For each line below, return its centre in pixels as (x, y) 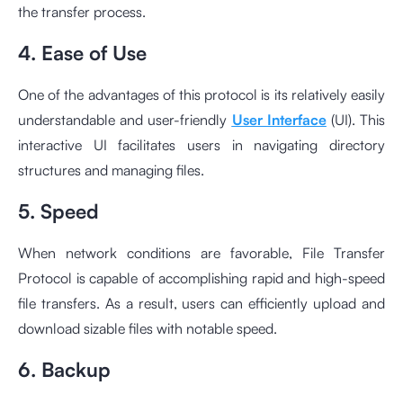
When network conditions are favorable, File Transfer (201, 253)
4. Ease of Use (82, 53)
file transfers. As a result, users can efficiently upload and (201, 304)
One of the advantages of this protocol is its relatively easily (201, 95)
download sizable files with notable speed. (148, 329)
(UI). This (356, 120)
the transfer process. (82, 12)
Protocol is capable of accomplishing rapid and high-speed (201, 278)
